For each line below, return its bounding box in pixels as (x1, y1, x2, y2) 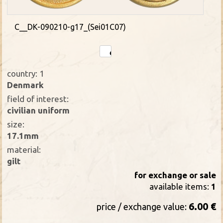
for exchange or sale (134, 170, 216, 180)
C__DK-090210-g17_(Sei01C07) (14, 22, 126, 32)
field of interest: (7, 94, 69, 104)
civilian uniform (7, 105, 70, 115)
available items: (149, 181, 211, 191)
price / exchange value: (96, 201, 189, 212)
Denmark (7, 80, 44, 90)
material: (7, 144, 41, 154)
